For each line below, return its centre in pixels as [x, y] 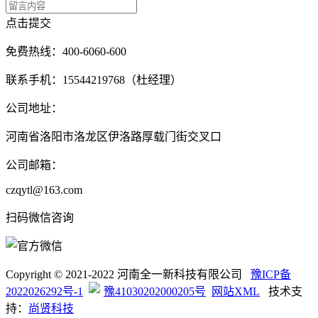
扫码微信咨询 [40, 217]
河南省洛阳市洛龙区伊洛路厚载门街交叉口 [114, 136]
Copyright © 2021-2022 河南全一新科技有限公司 [128, 274]
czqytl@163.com [44, 190]
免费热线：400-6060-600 [66, 51]
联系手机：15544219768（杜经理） [94, 79]
